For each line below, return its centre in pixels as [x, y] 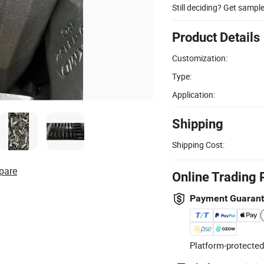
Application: [194, 94]
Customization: [200, 58]
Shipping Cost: [198, 144]
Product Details [216, 37]
